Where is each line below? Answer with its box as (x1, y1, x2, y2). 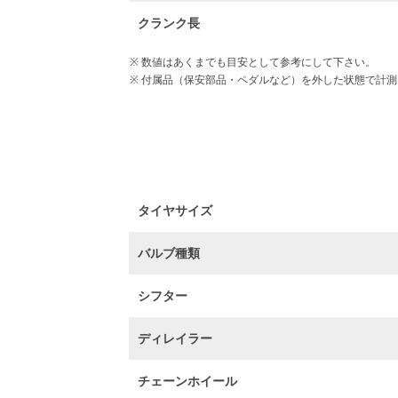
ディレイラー (138, 330, 213, 346)
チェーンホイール (138, 372, 238, 389)
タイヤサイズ (138, 202, 213, 219)
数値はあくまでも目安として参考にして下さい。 (138, 54, 376, 69)
